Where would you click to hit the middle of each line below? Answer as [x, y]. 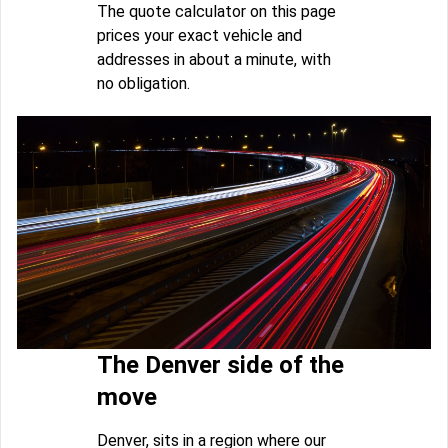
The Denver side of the [220, 365]
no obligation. [143, 84]
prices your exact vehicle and [199, 36]
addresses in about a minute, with [214, 60]
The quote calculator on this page [216, 12]
